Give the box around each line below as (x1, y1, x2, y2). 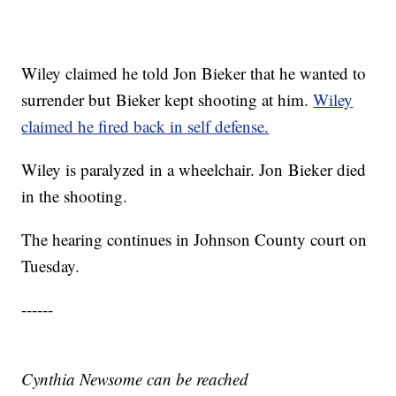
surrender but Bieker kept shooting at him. (21, 88, 314, 111)
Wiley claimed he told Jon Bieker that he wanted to (21, 62, 367, 85)
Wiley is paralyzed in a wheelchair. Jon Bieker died (21, 158, 367, 181)
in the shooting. (21, 185, 128, 208)
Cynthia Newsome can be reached (21, 368, 249, 391)
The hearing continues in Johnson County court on (21, 228, 368, 251)
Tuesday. (21, 255, 86, 278)
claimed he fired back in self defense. (21, 115, 270, 138)
